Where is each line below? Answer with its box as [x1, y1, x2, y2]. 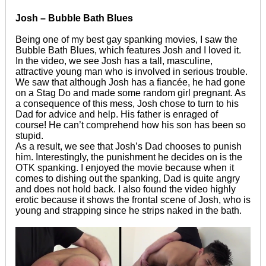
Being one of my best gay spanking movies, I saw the [15, 34, 237, 45]
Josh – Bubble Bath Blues [15, 12, 135, 23]
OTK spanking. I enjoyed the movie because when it [15, 162, 234, 173]
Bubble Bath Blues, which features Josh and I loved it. [15, 45, 241, 55]
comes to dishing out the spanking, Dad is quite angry [15, 173, 240, 183]
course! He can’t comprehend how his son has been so [15, 119, 246, 130]
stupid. [15, 130, 46, 141]
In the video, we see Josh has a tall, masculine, [15, 55, 213, 66]
